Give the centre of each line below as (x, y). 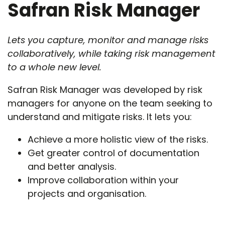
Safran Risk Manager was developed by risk (105, 90)
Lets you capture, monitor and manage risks (108, 40)
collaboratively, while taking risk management (111, 53)
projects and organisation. (87, 194)
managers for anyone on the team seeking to (110, 103)
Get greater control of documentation (114, 153)
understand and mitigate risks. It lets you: (100, 117)
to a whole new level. (54, 67)
